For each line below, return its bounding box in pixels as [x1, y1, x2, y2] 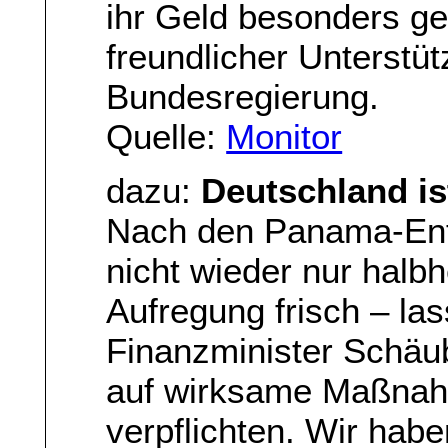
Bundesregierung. [106, 76, 380, 116]
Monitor [226, 116, 343, 156]
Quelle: [106, 116, 227, 156]
